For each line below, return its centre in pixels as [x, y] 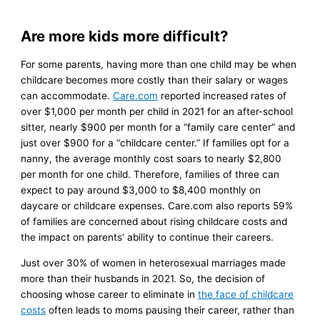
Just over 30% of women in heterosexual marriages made [154, 262]
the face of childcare [246, 294]
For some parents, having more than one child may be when [159, 65]
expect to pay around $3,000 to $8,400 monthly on [141, 190]
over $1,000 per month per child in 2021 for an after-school [157, 112]
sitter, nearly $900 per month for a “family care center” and [158, 127]
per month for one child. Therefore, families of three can [150, 175]
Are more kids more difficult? [125, 36]
